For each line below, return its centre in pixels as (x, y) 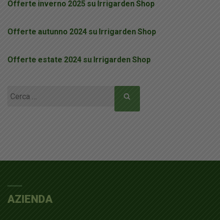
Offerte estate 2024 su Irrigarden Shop (79, 60)
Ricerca (20, 92)
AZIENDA (30, 199)
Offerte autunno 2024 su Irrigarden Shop (82, 32)
